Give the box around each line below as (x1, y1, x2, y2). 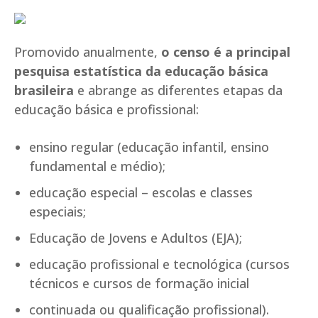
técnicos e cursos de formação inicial (29, 275, 253, 292)
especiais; (29, 203, 86, 221)
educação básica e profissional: (14, 101, 199, 119)
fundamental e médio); (29, 158, 165, 175)
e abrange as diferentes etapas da (74, 82, 283, 99)
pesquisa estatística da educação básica (14, 62, 268, 80)
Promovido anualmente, (14, 43, 161, 61)
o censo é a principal (161, 43, 290, 61)
